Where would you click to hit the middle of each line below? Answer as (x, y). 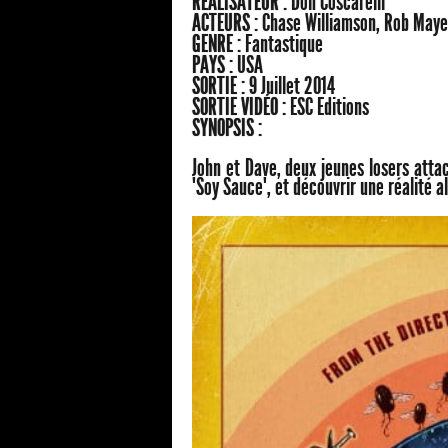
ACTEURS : (227, 23)
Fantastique (284, 44)
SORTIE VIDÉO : (239, 107)
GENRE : (216, 44)
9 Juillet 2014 (292, 86)
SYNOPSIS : (227, 128)
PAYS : (214, 65)
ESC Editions (329, 107)
